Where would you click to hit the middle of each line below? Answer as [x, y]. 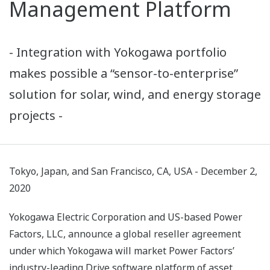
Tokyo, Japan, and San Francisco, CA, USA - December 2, [133, 171]
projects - [36, 116]
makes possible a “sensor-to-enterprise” [124, 74]
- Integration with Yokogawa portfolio [118, 52]
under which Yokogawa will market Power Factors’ [122, 251]
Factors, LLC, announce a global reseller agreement [125, 234]
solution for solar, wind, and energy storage [135, 95]
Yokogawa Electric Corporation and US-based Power [126, 217]
